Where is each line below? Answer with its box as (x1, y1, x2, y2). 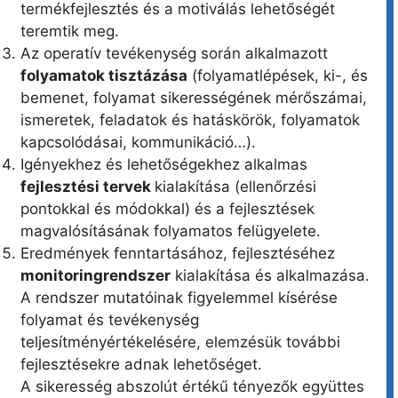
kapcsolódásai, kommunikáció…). (20, 133, 256, 152)
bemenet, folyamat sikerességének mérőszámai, (20, 89, 367, 107)
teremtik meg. (20, 22, 119, 41)
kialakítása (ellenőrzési (155, 178, 316, 196)
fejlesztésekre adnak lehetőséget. (20, 355, 262, 374)
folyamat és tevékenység (20, 311, 199, 330)
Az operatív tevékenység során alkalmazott (20, 44, 328, 63)
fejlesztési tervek (20, 178, 155, 196)
